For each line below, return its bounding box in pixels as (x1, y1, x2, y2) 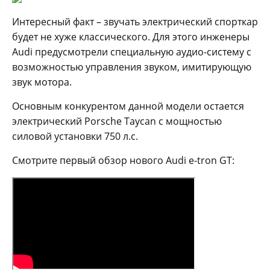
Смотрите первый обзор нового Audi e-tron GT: (12, 153, 234, 167)
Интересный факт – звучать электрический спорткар (12, 14, 258, 28)
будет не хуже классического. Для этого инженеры (12, 30, 250, 43)
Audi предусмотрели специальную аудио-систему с (12, 45, 251, 58)
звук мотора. (12, 75, 72, 89)
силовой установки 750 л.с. (12, 129, 138, 143)
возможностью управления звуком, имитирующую (12, 60, 251, 74)
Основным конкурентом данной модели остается (12, 99, 244, 113)
